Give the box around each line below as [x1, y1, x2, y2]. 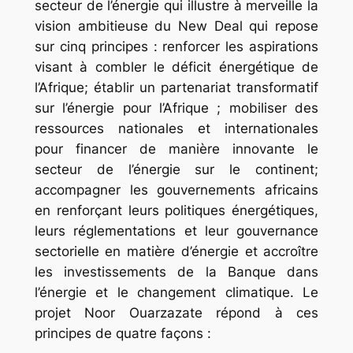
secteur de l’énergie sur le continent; [34, 162, 319, 178]
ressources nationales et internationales [34, 121, 319, 137]
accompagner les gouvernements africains [34, 182, 319, 199]
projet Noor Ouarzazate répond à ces [34, 305, 319, 321]
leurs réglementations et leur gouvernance [34, 223, 319, 240]
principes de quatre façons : [34, 325, 211, 342]
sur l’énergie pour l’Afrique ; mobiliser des [34, 100, 319, 117]
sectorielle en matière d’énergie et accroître [34, 243, 319, 260]
